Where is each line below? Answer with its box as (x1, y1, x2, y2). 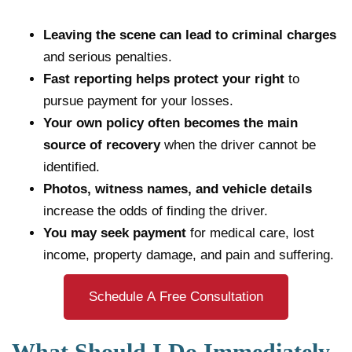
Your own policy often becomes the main (43, 115, 298, 130)
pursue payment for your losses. (43, 93, 233, 108)
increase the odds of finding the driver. (43, 203, 268, 218)
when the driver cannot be (160, 137, 316, 152)
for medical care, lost (186, 225, 314, 240)
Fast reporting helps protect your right (43, 71, 284, 86)
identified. (43, 159, 100, 174)
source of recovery (43, 137, 160, 152)
